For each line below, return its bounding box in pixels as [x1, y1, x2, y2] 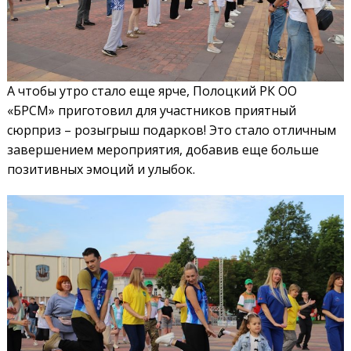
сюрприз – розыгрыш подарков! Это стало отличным [6, 121, 336, 139]
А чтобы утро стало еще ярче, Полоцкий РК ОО [6, 82, 297, 100]
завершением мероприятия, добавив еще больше [6, 141, 319, 159]
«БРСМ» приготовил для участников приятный [6, 102, 296, 120]
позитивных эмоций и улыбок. [6, 161, 195, 179]
